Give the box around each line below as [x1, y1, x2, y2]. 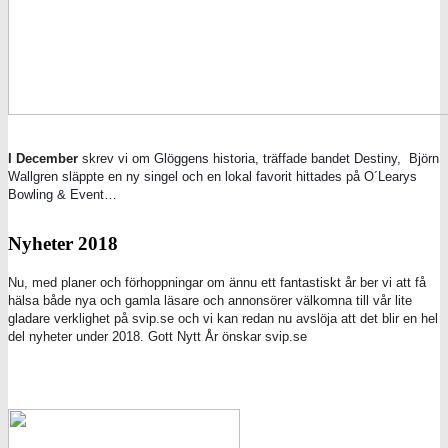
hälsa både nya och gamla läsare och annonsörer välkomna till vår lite [8, 293, 412, 309]
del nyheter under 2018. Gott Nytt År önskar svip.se [8, 329, 307, 345]
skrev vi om [82, 150, 150, 166]
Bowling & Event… [8, 186, 117, 202]
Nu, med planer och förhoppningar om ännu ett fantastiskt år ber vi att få [8, 275, 426, 291]
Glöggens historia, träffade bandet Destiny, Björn [154, 150, 439, 166]
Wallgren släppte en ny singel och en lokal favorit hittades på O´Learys [8, 168, 417, 184]
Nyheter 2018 [8, 232, 118, 254]
